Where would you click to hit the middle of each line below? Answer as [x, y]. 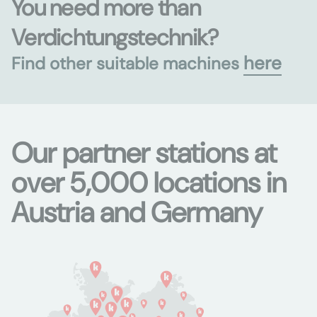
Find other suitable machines [127, 63]
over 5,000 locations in [149, 183]
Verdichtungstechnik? [115, 38]
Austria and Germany [137, 212]
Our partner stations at [144, 153]
